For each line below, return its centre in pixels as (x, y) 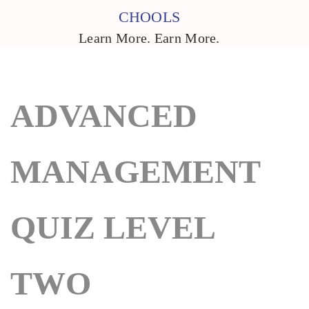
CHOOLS (149, 17)
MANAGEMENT (135, 171)
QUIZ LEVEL (112, 227)
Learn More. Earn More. (149, 38)
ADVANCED (104, 116)
